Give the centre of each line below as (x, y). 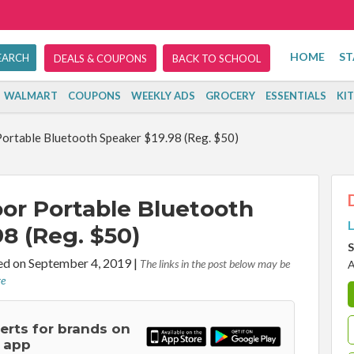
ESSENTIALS (296, 96)
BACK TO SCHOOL (217, 58)
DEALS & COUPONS (100, 58)
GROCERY (230, 96)
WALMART (30, 96)
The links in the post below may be (215, 264)
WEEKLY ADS (163, 96)
